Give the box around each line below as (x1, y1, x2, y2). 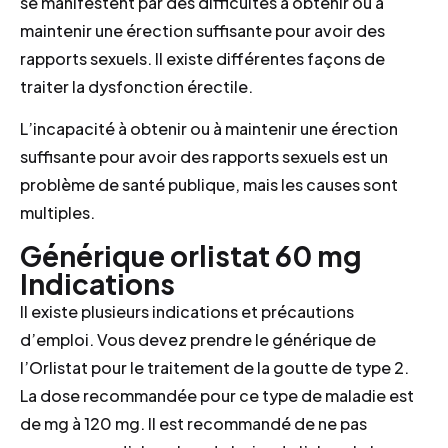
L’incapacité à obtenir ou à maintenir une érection (20, 118, 398, 140)
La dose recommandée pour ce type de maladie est (20, 384, 414, 406)
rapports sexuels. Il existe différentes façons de (20, 48, 385, 70)
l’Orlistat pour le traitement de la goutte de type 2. (20, 356, 409, 378)
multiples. (20, 202, 95, 224)
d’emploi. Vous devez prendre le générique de (20, 328, 376, 350)
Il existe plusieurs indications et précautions (20, 300, 354, 322)
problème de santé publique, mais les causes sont (20, 174, 398, 196)
